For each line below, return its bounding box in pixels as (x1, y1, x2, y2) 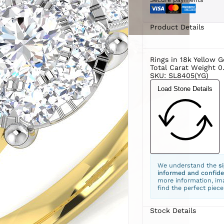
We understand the (157, 161, 218, 169)
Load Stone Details (157, 84, 212, 92)
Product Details (149, 22, 204, 31)
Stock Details (149, 206, 196, 215)
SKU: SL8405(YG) (149, 71, 208, 79)
